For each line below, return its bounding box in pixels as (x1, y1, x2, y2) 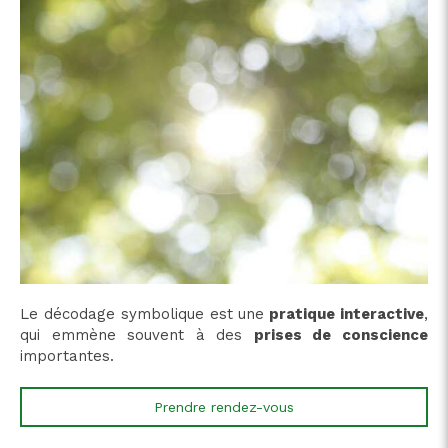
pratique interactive (264, 304, 425, 323)
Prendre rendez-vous (154, 398, 294, 415)
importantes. (20, 346, 114, 365)
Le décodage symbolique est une (20, 304, 265, 323)
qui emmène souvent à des (20, 325, 254, 344)
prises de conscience (253, 325, 429, 344)
